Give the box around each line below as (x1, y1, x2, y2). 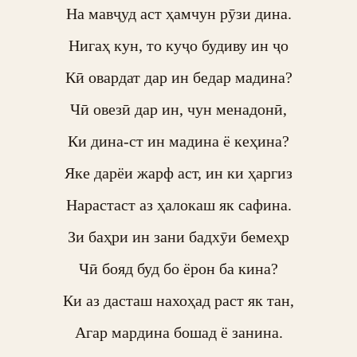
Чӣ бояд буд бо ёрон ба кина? (79, 260, 278, 277)
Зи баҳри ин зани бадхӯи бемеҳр (68, 228, 289, 245)
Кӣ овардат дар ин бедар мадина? (65, 69, 292, 86)
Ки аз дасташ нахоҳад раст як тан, (63, 292, 294, 309)
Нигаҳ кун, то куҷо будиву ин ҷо (69, 37, 288, 54)
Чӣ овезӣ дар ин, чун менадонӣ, (70, 100, 287, 118)
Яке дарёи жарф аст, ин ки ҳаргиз (65, 164, 292, 182)
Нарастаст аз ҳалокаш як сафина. (65, 196, 292, 214)
